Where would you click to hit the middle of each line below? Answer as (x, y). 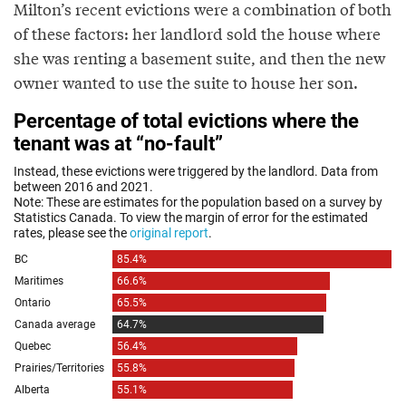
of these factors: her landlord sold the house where (197, 33)
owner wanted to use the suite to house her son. (186, 82)
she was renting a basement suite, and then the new (199, 57)
